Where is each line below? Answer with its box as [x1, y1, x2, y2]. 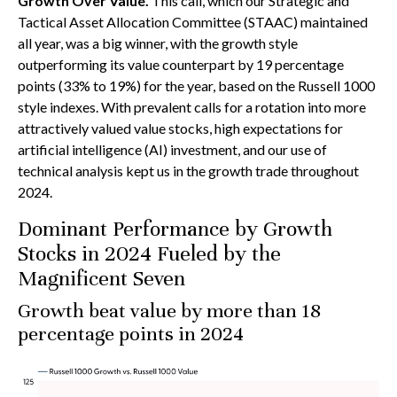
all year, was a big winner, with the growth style [18, 34, 298, 51]
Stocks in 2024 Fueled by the [18, 239, 281, 267]
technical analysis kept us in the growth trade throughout [18, 161, 359, 179]
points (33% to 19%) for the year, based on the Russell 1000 [18, 76, 375, 94]
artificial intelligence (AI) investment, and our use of [18, 140, 327, 158]
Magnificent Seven [18, 264, 185, 292]
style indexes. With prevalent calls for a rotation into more [18, 97, 366, 115]
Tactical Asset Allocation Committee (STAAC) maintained [18, 12, 368, 30]
